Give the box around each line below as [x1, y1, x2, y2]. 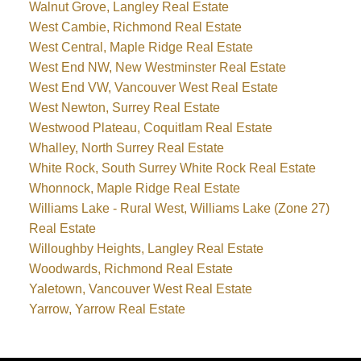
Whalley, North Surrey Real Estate [28, 141, 224, 156]
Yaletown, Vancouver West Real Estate [28, 282, 252, 297]
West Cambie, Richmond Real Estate [28, 20, 242, 35]
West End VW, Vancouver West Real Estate [28, 81, 278, 95]
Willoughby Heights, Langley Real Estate [28, 242, 263, 256]
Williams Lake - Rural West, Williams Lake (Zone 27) [28, 201, 330, 216]
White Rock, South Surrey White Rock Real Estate [28, 161, 316, 176]
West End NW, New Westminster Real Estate [28, 60, 286, 75]
